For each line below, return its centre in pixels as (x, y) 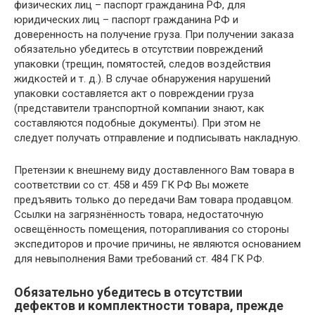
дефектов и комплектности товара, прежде (149, 306)
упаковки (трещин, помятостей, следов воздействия (142, 64)
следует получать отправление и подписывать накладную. (157, 138)
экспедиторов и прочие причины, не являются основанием (157, 244)
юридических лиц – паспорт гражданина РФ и (126, 20)
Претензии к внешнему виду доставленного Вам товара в (154, 170)
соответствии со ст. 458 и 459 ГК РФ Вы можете (131, 185)
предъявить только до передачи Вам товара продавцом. (154, 200)
